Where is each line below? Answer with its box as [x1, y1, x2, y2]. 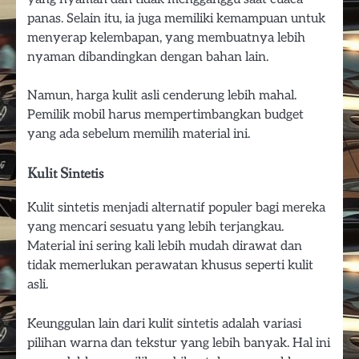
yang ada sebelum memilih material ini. [27, 126, 250, 143]
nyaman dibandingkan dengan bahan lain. [27, 49, 268, 66]
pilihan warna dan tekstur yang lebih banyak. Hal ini [27, 334, 330, 351]
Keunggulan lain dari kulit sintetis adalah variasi [27, 315, 301, 332]
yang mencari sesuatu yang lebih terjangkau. [27, 219, 284, 236]
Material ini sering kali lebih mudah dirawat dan [27, 238, 302, 255]
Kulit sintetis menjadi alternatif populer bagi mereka [27, 200, 325, 216]
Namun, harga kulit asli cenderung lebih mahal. [27, 87, 296, 104]
